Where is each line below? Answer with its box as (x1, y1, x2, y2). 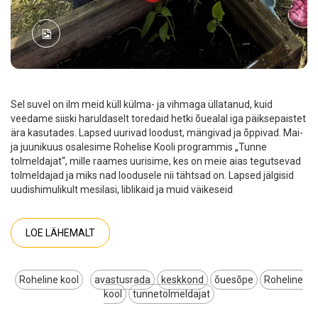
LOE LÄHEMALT (26, 227, 95, 239)
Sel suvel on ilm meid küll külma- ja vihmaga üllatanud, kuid (11, 99, 273, 111)
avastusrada (94, 274, 150, 286)
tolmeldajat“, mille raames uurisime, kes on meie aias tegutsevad (11, 155, 301, 168)
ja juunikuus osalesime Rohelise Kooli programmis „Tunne (11, 141, 267, 153)
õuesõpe (214, 274, 253, 286)
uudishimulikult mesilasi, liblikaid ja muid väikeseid (11, 184, 233, 196)
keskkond (161, 274, 204, 286)
